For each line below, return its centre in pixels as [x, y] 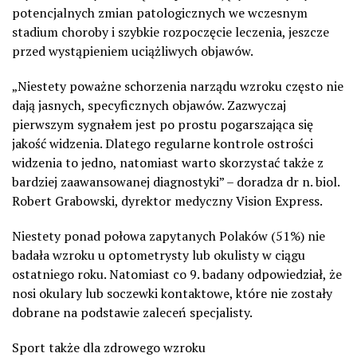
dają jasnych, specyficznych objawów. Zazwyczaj [149, 105]
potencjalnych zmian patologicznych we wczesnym [160, 12]
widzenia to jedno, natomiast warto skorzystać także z [168, 162]
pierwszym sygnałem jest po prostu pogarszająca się [163, 124]
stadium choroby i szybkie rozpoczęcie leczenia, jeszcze [171, 31]
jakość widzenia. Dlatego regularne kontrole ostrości [163, 143]
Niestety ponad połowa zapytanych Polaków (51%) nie [169, 235]
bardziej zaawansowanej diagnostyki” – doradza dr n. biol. [176, 181]
